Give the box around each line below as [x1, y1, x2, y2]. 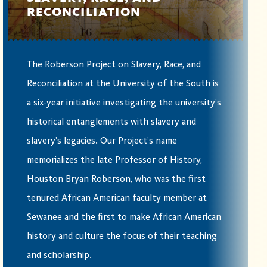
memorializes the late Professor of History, [26, 154, 202, 166]
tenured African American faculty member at [26, 193, 207, 204]
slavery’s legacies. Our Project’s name [26, 135, 177, 147]
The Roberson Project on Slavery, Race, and [26, 59, 201, 70]
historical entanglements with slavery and [26, 116, 196, 128]
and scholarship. [26, 250, 92, 261]
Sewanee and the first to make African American [26, 212, 221, 223]
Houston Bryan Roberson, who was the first [26, 173, 206, 185]
